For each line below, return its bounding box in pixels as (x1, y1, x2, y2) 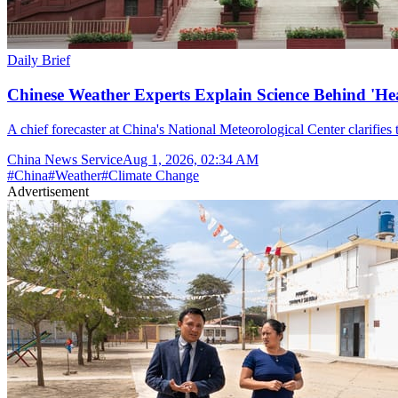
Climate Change (108, 167, 199, 183)
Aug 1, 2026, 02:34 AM (123, 151, 259, 167)
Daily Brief (7, 52, 70, 68)
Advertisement (7, 183, 89, 199)
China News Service (7, 151, 123, 167)
